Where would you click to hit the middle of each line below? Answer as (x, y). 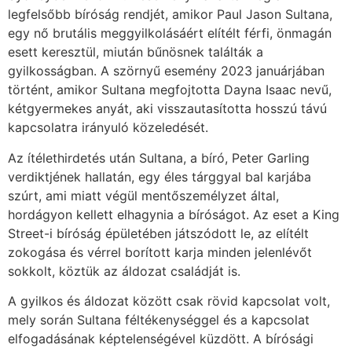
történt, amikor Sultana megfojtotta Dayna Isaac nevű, (170, 90)
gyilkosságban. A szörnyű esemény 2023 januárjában (166, 71)
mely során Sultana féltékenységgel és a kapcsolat (159, 320)
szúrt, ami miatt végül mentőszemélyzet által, (143, 195)
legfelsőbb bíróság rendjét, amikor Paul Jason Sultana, (170, 15)
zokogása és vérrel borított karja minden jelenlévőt (160, 252)
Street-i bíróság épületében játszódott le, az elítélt (158, 233)
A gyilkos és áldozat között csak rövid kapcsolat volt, (169, 301)
